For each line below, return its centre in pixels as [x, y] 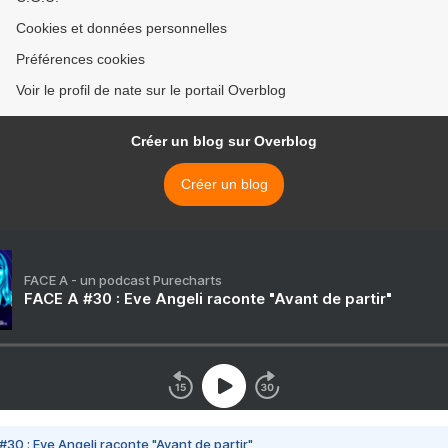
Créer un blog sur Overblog [224, 141]
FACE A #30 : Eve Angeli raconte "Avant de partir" [208, 298]
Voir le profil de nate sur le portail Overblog [151, 90]
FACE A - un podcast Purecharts [123, 280]
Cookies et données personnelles [121, 28]
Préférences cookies [80, 59]
